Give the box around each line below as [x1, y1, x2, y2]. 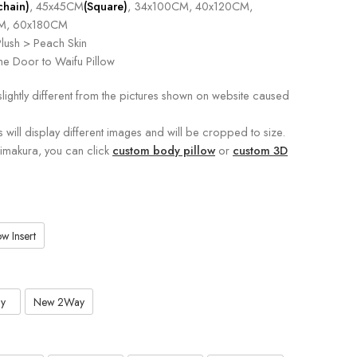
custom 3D [233, 141, 288, 159]
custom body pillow [112, 141, 215, 159]
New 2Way [33, 293, 84, 310]
